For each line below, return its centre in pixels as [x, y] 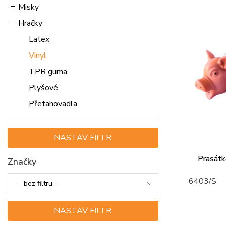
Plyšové [43, 88]
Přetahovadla [53, 104]
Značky [22, 162]
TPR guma [48, 72]
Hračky [30, 23]
